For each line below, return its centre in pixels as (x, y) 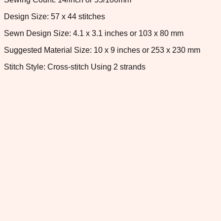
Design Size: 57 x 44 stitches (55, 16)
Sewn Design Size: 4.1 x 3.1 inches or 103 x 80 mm (94, 33)
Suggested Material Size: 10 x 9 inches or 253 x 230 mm (102, 50)
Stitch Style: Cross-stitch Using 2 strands (75, 67)
